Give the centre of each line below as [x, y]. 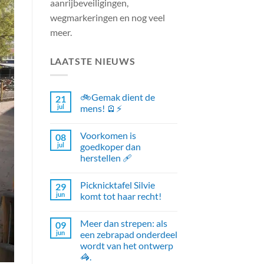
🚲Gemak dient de [117, 97]
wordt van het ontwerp [126, 246]
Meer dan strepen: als [123, 223]
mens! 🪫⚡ [101, 108]
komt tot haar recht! [121, 196]
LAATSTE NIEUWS [93, 61]
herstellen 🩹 [106, 158]
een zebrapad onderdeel [128, 235]
